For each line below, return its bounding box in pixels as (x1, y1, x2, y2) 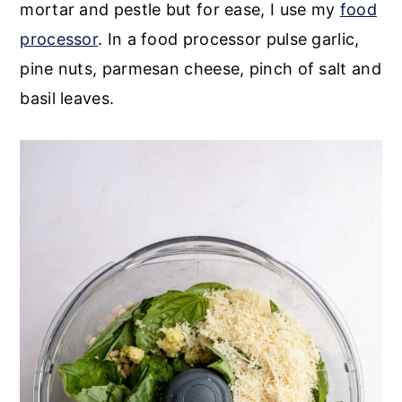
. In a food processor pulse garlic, (98, 29, 360, 48)
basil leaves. (20, 88, 115, 108)
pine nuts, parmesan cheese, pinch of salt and (20, 58, 381, 78)
